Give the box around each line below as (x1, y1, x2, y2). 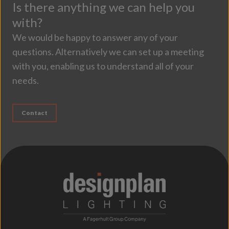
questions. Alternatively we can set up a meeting (12, 46, 204, 57)
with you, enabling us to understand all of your (12, 60, 194, 72)
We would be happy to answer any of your (12, 32, 178, 43)
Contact (21, 109, 48, 117)
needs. (12, 75, 39, 86)
